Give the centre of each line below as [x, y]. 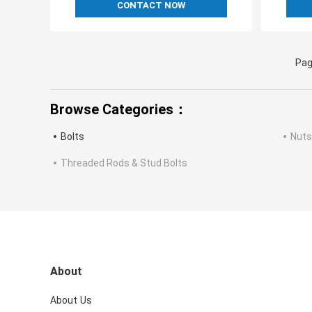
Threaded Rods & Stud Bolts [124, 163]
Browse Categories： [119, 110]
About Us [71, 301]
